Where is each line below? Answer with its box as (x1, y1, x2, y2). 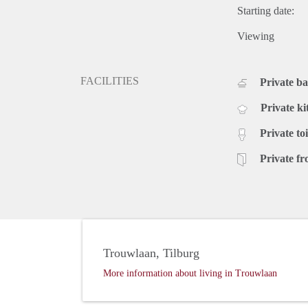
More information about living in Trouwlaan (103, 268, 277, 279)
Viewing (237, 30, 274, 43)
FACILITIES (80, 75, 139, 87)
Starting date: (237, 5, 294, 17)
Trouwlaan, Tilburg (103, 246, 199, 261)
